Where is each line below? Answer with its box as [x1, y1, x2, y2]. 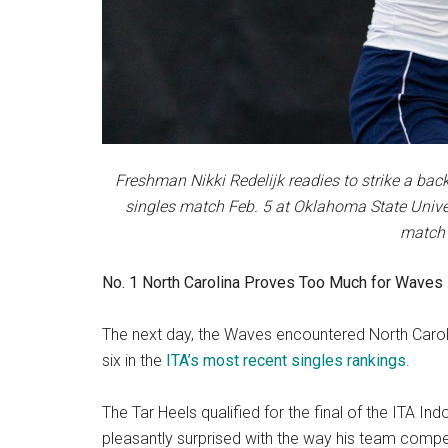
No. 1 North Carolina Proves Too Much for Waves [102, 272, 443, 292]
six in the [102, 350, 166, 370]
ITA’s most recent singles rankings [166, 350, 406, 370]
